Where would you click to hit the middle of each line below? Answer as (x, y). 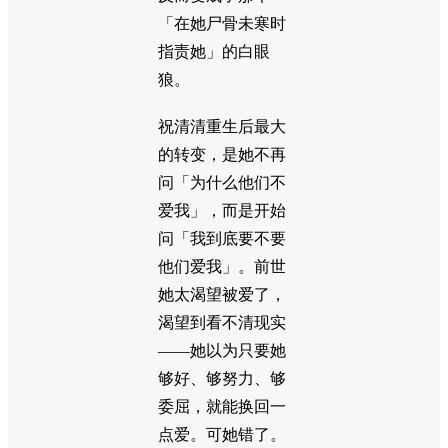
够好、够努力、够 (222, 378)
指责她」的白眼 (214, 51)
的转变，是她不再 (222, 154)
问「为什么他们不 (222, 182)
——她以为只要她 (222, 350)
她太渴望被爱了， (222, 294)
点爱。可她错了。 (222, 434)
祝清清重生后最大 (222, 126)
